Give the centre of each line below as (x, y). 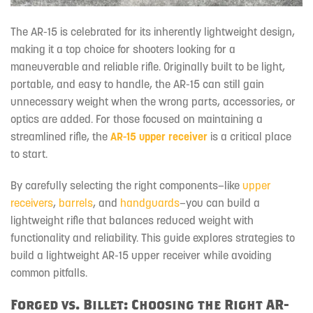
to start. (29, 153)
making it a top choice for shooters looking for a (123, 49)
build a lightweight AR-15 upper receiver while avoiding (141, 255)
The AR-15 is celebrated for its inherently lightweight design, (153, 31)
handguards (150, 203)
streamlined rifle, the (60, 136)
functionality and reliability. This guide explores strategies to (153, 238)
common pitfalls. (49, 273)
